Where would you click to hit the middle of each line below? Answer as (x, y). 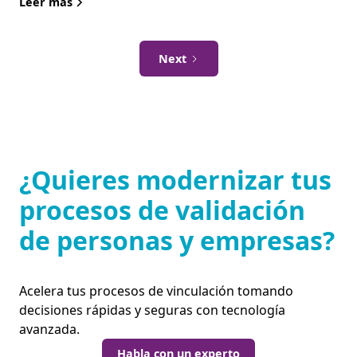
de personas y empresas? (177, 241)
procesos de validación (162, 210)
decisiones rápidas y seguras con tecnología (152, 310)
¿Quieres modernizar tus (175, 180)
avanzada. (49, 330)
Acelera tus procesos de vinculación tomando (156, 291)
